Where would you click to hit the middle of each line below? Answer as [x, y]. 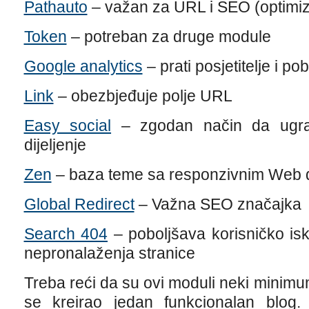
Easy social [68, 126]
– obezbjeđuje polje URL [143, 96]
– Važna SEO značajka [218, 204]
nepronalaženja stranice [109, 253]
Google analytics [83, 66]
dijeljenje [55, 145]
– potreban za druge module [169, 37]
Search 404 [66, 234]
